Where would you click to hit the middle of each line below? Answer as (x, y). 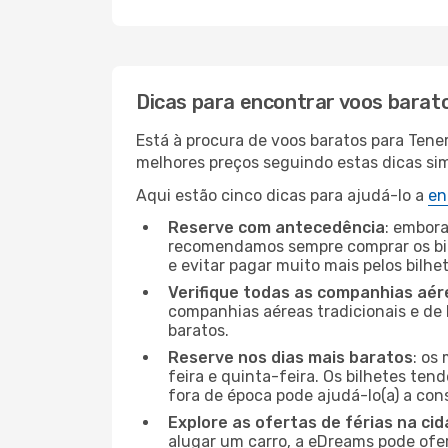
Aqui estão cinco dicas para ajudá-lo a (282, 195)
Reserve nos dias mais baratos (290, 357)
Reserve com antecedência (276, 227)
